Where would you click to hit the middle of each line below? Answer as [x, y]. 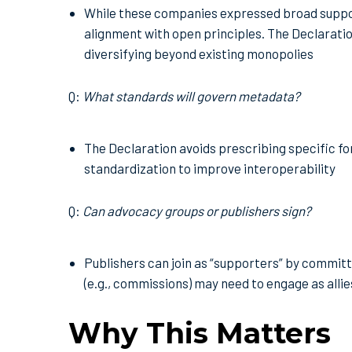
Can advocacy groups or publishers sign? [197, 210]
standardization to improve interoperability [211, 168]
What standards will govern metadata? [191, 95]
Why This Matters [200, 333]
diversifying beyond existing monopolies [200, 53]
